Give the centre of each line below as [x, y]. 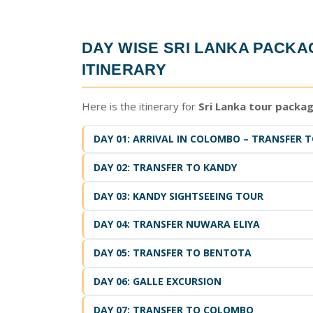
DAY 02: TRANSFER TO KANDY [165, 167]
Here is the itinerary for [140, 106]
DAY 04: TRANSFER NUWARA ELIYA [176, 224]
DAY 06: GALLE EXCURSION [157, 281]
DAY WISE [123, 48]
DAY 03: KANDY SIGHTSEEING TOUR [178, 196]
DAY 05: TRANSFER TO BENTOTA [172, 253]
